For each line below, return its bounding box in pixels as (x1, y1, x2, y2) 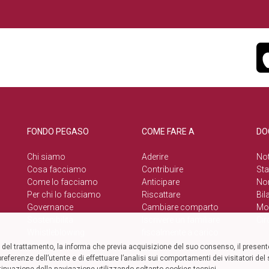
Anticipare (142, 177, 180, 187)
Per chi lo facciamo (27, 189, 101, 199)
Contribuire (142, 164, 183, 174)
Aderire (142, 151, 168, 162)
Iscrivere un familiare (142, 214, 220, 225)
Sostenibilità (27, 214, 73, 225)
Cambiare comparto (142, 202, 219, 212)
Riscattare (142, 189, 180, 199)
